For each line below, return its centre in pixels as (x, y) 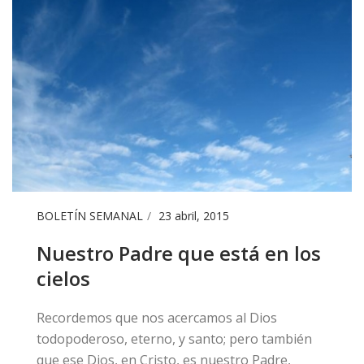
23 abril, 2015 (194, 215)
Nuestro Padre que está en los (179, 253)
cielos (63, 278)
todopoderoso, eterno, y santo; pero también (174, 338)
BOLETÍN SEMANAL (90, 215)
